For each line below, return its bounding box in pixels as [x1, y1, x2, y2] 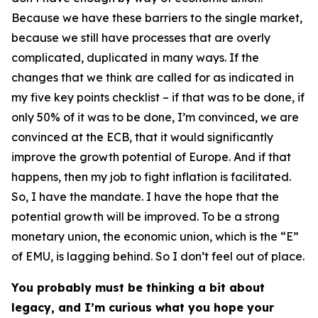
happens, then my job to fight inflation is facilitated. [11, 170, 291, 184]
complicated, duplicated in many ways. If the [11, 50, 259, 65]
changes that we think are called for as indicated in [11, 70, 294, 84]
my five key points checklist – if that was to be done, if [11, 90, 305, 104]
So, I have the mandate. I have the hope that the [11, 190, 279, 204]
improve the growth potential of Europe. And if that [11, 150, 291, 164]
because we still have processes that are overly [11, 31, 270, 45]
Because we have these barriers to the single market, [11, 11, 302, 25]
